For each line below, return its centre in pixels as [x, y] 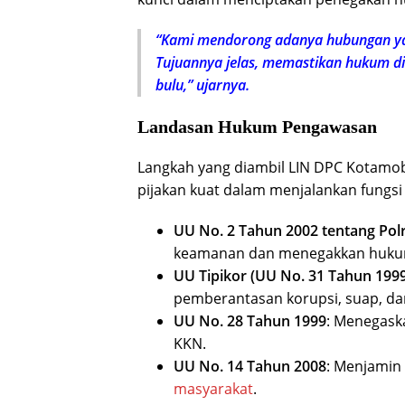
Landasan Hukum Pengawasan [257, 127]
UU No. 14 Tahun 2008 [250, 367]
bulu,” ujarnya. [202, 85]
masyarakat [213, 389]
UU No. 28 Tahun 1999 [250, 321]
